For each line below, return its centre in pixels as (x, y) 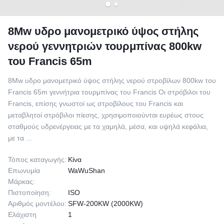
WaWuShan (86, 170)
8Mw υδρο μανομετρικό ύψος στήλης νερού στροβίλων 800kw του (112, 80)
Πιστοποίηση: (29, 192)
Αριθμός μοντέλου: (37, 203)
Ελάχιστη (22, 214)
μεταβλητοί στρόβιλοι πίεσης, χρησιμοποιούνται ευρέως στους (106, 115)
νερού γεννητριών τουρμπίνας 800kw (105, 46)
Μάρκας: (21, 181)
